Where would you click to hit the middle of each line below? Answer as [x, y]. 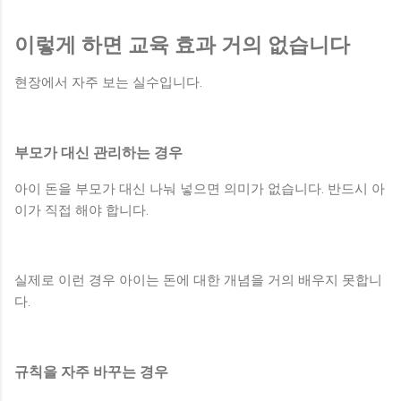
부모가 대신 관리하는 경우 [98, 153]
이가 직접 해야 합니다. [81, 211]
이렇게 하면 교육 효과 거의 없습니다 [182, 44]
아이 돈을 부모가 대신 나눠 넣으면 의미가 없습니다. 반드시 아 [200, 189]
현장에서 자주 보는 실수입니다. [108, 83]
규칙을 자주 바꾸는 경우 [91, 372]
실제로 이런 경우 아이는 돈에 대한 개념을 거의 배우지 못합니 [198, 281]
